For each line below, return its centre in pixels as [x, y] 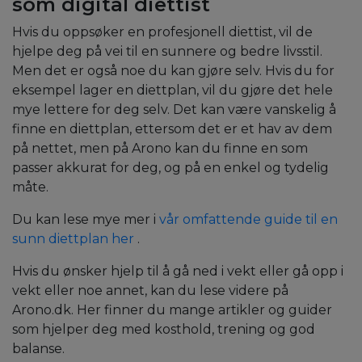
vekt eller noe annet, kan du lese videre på [150, 291]
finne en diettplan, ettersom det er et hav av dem [172, 129]
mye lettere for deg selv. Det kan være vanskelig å [174, 110]
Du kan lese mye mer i [84, 220]
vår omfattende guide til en [248, 220]
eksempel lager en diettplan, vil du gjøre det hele [173, 90]
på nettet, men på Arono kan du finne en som [160, 149]
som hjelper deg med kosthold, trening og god [164, 330]
